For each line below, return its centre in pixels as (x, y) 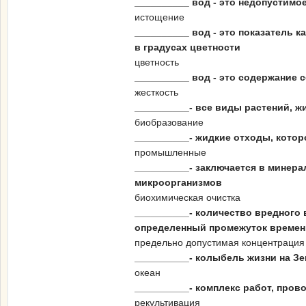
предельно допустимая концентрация (220, 242)
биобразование (169, 122)
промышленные (170, 152)
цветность (157, 62)
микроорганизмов (178, 182)
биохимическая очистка (187, 197)
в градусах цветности (187, 47)
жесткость (156, 92)
